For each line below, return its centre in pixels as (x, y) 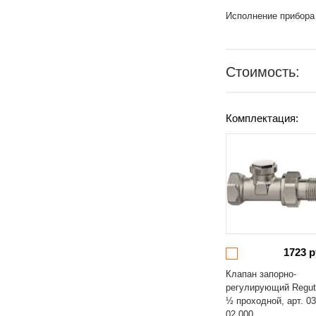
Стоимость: (263, 72)
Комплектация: (262, 118)
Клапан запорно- (261, 274)
